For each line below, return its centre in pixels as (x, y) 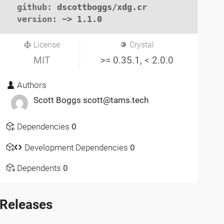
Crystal (140, 45)
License (45, 45)
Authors (31, 85)
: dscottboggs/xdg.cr (97, 7)
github (32, 7)
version (35, 19)
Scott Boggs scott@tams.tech (91, 100)
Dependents (39, 168)
